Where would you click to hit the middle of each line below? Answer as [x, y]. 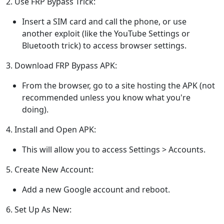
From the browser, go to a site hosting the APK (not [118, 86]
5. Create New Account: [50, 170]
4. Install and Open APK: [51, 130]
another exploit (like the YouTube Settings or [106, 34]
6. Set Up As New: [39, 210]
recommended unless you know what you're [106, 98]
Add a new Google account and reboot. [96, 190]
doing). [35, 110]
